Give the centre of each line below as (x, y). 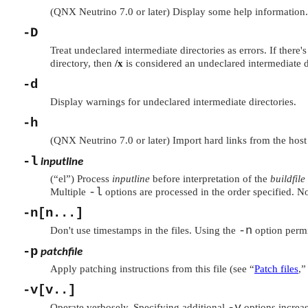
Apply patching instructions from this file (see (150, 269)
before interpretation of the (210, 179)
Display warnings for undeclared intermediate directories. (173, 102)
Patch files (276, 269)
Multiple (69, 192)
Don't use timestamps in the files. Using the (144, 231)
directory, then (82, 64)
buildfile (288, 179)
